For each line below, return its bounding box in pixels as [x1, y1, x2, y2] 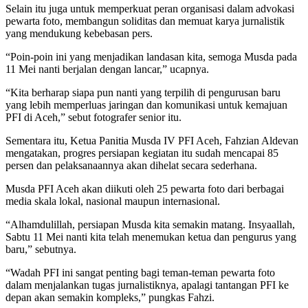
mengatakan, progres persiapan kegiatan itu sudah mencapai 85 [5, 146, 278, 159]
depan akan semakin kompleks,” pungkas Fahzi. [5, 291, 214, 303]
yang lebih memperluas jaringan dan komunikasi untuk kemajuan [5, 98, 287, 111]
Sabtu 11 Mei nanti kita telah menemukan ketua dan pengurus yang [5, 230, 296, 243]
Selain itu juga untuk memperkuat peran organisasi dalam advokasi [5, 2, 294, 14]
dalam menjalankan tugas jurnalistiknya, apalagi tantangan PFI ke [5, 278, 289, 291]
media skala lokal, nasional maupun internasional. [5, 195, 220, 207]
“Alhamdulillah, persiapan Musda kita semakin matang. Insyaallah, [5, 218, 295, 230]
